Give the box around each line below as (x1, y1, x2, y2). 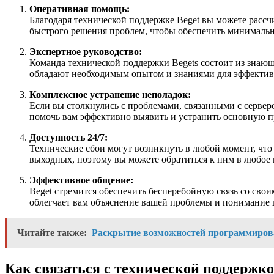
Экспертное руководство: (29, 46, 142, 57)
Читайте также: (17, 228, 87, 239)
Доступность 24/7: (29, 132, 108, 143)
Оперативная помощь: (29, 4, 130, 15)
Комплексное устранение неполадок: (29, 89, 191, 100)
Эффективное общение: (29, 175, 133, 186)
